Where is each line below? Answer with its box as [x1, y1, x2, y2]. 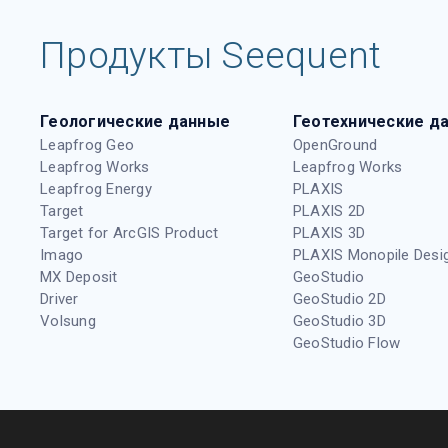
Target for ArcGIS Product [40, 224, 219, 243]
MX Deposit [40, 268, 118, 287]
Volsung [40, 312, 96, 331]
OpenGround [292, 136, 378, 155]
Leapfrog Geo [40, 136, 135, 155]
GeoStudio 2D [292, 290, 386, 309]
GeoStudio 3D [292, 312, 386, 331]
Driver [40, 290, 79, 309]
